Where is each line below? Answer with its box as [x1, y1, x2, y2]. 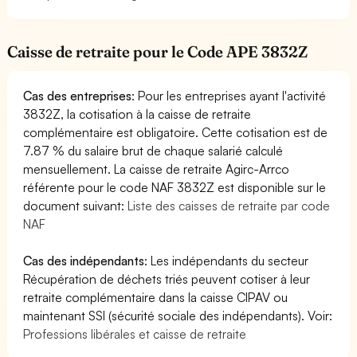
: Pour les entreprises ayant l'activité [131, 87, 327, 104]
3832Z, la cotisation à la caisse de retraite [23, 105, 252, 122]
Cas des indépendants [23, 252, 145, 269]
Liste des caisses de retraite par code [127, 197, 331, 214]
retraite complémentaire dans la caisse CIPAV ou [23, 288, 288, 305]
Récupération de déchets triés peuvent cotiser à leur [23, 270, 311, 287]
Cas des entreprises [23, 87, 132, 104]
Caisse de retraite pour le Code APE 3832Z [7, 41, 308, 61]
